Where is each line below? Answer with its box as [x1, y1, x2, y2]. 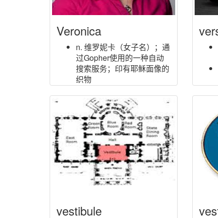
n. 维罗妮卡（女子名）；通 [76, 41, 170, 53]
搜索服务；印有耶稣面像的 [76, 63, 169, 74]
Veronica [56, 22, 101, 39]
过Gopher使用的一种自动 [76, 52, 164, 63]
